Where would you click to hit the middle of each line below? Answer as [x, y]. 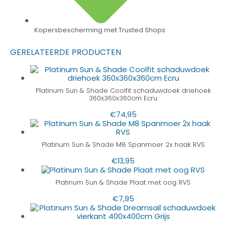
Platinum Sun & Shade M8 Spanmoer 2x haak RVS [123, 145]
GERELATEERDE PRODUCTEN [66, 52]
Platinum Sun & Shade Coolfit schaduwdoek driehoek [123, 91]
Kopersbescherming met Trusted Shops [100, 30]
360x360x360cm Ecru [123, 98]
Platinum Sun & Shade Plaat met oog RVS [123, 183]
